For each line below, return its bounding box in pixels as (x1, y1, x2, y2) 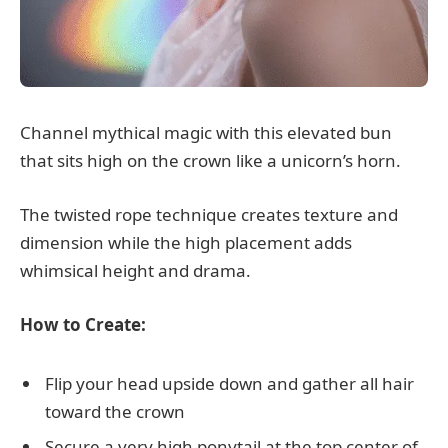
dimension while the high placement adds (20, 231, 352, 255)
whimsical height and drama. (20, 259, 251, 283)
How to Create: (20, 313, 146, 337)
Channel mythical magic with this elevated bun (20, 120, 392, 144)
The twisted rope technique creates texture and (20, 203, 398, 227)
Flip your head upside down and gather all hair (45, 371, 414, 395)
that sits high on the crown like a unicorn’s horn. (20, 148, 401, 172)
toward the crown (45, 399, 185, 423)
